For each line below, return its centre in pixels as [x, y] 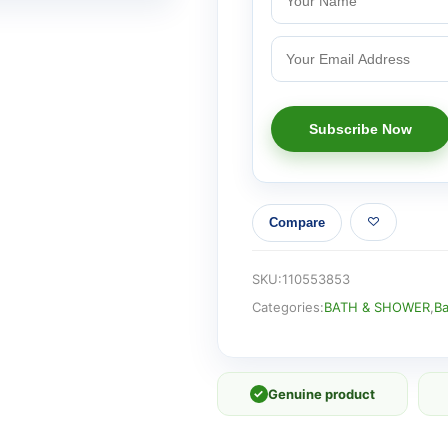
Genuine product [321, 393]
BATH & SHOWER [376, 306]
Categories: [287, 306]
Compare [296, 223]
